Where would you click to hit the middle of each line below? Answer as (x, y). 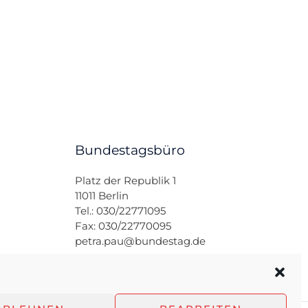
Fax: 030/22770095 (123, 226)
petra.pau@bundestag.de (141, 241)
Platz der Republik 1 (126, 181)
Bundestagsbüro (130, 151)
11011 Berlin (102, 196)
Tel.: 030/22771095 (121, 211)
